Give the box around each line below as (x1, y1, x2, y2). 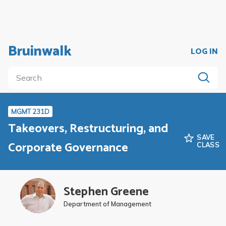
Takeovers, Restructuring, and (8, 119, 168, 139)
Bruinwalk (8, 40, 72, 63)
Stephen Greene (64, 182, 149, 202)
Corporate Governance (8, 138, 128, 158)
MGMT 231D (11, 107, 49, 116)
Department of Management (64, 199, 151, 208)
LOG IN (191, 44, 218, 59)
